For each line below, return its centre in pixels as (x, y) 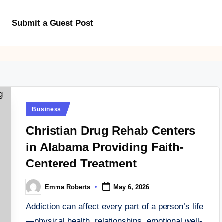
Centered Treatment (82, 163)
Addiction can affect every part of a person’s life (115, 206)
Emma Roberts (68, 187)
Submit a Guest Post (53, 23)
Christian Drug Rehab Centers (111, 131)
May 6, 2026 (132, 187)
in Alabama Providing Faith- (105, 147)
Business (47, 109)
